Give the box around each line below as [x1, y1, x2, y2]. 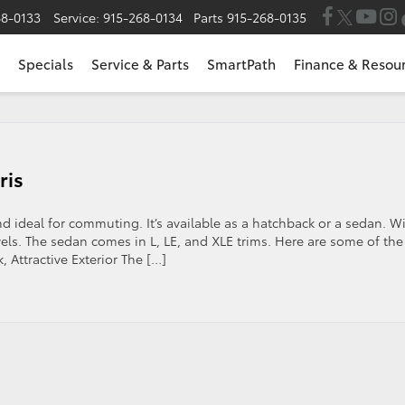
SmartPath [207, 53, 276, 74]
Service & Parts [91, 53, 189, 74]
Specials [18, 53, 73, 74]
